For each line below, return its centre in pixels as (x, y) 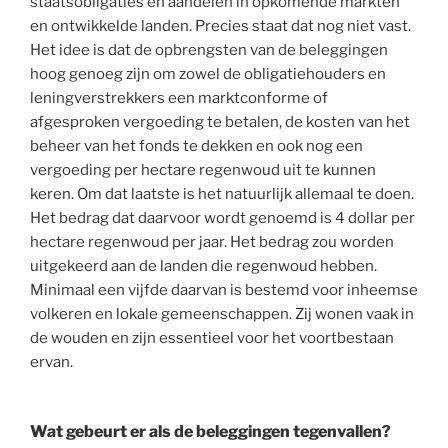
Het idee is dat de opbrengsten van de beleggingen (209, 50)
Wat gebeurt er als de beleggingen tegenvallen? (210, 431)
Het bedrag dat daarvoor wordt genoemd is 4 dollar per (222, 218)
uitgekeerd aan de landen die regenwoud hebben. (203, 266)
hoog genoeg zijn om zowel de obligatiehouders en (208, 74)
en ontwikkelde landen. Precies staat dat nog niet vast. (220, 26)
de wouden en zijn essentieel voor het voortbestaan (212, 338)
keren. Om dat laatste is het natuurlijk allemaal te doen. (222, 194)
